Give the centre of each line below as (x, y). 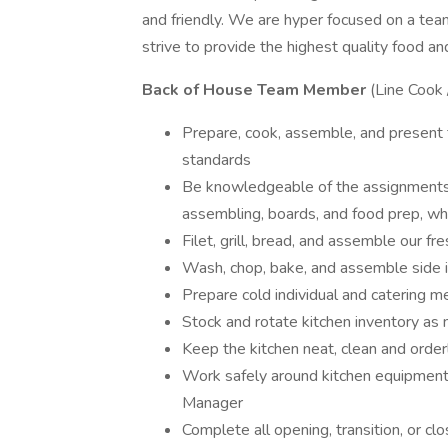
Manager (212, 403)
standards (216, 160)
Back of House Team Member (256, 90)
